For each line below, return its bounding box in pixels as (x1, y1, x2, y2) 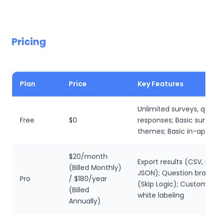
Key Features (138, 78, 184, 89)
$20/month (69, 151, 108, 161)
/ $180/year (69, 173, 107, 184)
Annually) (69, 196, 101, 206)
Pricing (12, 34, 46, 48)
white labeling (138, 190, 184, 200)
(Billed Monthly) (69, 162, 122, 172)
